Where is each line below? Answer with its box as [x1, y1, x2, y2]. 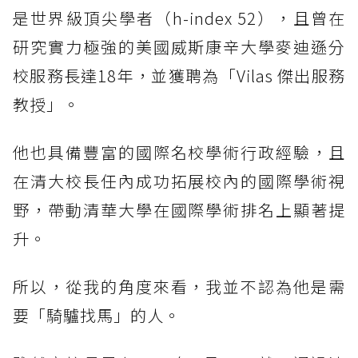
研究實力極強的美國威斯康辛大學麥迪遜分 [13, 35, 345, 59]
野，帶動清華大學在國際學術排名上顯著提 [13, 198, 345, 222]
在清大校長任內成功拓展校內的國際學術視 [13, 169, 345, 193]
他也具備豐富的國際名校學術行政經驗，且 [13, 141, 345, 165]
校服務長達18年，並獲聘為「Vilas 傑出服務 [13, 64, 345, 88]
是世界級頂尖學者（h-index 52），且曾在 [13, 6, 345, 30]
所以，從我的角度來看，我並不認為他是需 [13, 275, 345, 299]
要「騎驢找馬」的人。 [13, 304, 181, 328]
